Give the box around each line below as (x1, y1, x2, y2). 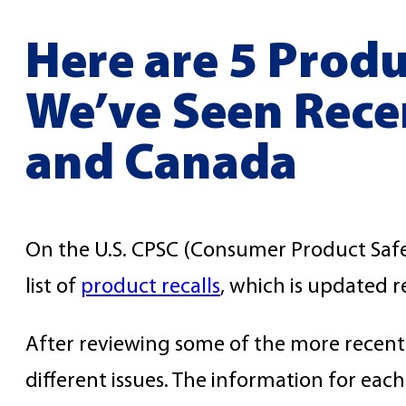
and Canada (25, 140, 297, 191)
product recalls (81, 276, 220, 299)
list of (25, 276, 81, 299)
